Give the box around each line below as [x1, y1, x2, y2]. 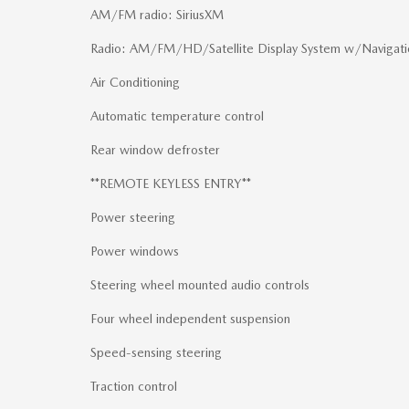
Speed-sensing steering [90, 344, 222, 360]
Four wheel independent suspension [90, 310, 290, 326]
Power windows [90, 243, 179, 258]
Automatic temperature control [90, 108, 264, 123]
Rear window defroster [90, 142, 220, 157]
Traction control [90, 378, 177, 393]
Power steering [90, 209, 175, 225]
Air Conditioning [90, 74, 180, 89]
